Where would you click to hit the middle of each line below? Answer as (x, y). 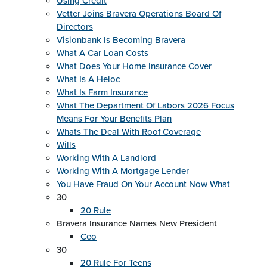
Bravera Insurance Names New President (137, 223)
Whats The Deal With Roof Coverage (129, 132)
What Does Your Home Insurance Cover (134, 66)
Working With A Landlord (106, 158)
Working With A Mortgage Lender (123, 171)
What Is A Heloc (88, 79)
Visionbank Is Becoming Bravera (121, 40)
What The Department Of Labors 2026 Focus (145, 105)
